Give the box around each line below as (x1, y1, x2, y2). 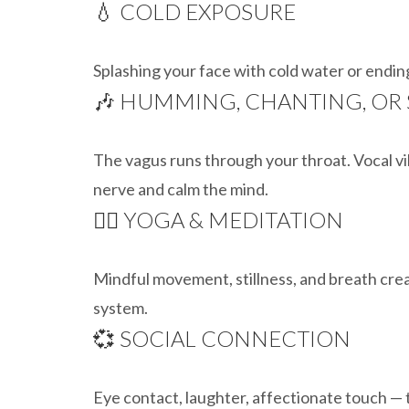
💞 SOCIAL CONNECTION (93, 325, 351, 351)
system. (93, 298, 148, 318)
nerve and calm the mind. (93, 179, 268, 199)
